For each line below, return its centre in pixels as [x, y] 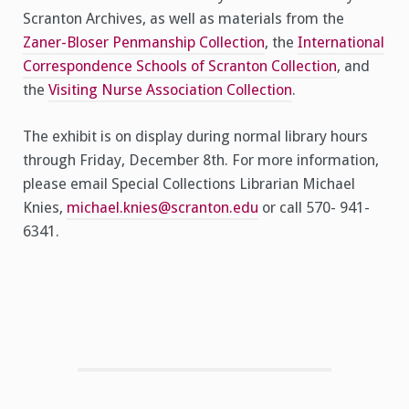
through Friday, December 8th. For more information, [201, 161]
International [341, 43]
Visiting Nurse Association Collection [170, 90]
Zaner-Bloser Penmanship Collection [144, 43]
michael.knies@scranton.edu [163, 208]
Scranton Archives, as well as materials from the [184, 19]
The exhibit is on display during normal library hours [195, 137]
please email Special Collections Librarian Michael [189, 184]
